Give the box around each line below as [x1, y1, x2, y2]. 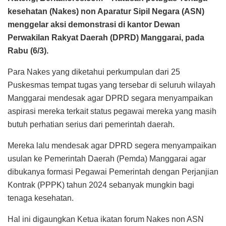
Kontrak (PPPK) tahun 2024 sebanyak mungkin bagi [8, 180, 194, 189]
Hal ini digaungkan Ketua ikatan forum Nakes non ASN [8, 214, 204, 223]
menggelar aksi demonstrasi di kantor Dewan [8, 20, 180, 29]
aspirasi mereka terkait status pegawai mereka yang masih [8, 106, 216, 116]
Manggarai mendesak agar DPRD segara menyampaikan [8, 93, 213, 102]
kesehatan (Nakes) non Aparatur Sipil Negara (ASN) [8, 7, 204, 16]
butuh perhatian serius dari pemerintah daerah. [8, 120, 175, 129]
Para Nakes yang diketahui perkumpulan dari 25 [8, 67, 180, 76]
